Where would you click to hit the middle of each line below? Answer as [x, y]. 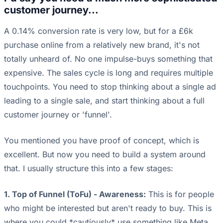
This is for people [180, 194]
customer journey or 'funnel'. [58, 115]
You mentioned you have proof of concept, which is [102, 141]
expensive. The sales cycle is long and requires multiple [109, 73]
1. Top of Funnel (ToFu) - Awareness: [75, 194]
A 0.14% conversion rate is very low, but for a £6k [99, 31]
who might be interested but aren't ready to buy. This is [108, 208]
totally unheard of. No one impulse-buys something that [108, 59]
